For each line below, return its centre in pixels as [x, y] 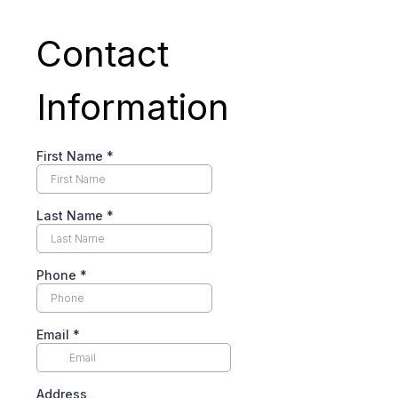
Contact [103, 54]
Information [133, 107]
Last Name [72, 215]
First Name [72, 156]
